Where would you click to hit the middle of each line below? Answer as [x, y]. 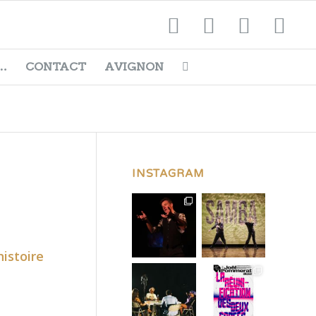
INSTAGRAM [168, 174]
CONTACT [55, 66]
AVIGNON [134, 66]
